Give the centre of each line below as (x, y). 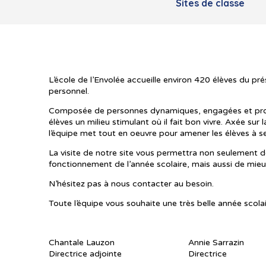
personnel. (69, 91)
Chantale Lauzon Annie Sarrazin (146, 242)
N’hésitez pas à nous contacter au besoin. (131, 183)
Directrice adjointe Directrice (138, 254)
